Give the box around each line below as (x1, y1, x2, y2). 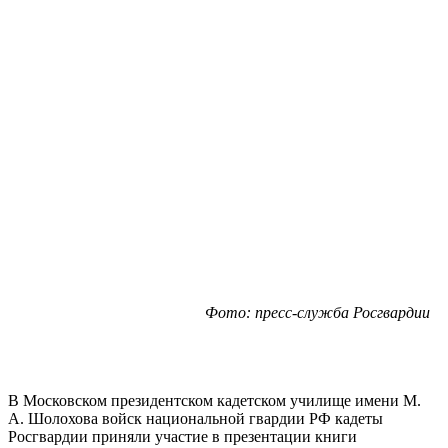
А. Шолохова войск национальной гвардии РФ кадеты (8, 409, 383, 427)
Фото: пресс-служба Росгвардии (205, 303, 430, 321)
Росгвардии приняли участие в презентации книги (8, 427, 357, 445)
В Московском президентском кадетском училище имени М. (8, 391, 421, 409)
